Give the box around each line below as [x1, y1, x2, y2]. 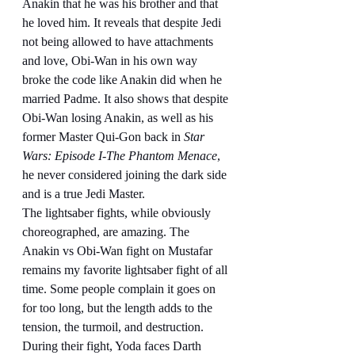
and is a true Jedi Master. [22, 186, 145, 200]
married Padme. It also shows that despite [22, 91, 231, 105]
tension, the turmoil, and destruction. [22, 319, 207, 334]
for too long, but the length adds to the [22, 300, 216, 315]
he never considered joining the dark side [22, 167, 230, 181]
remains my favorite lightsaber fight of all [22, 262, 231, 277]
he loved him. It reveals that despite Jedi [22, 15, 224, 29]
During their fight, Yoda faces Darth [22, 338, 204, 353]
